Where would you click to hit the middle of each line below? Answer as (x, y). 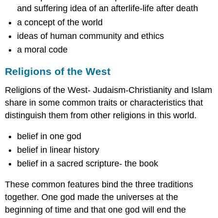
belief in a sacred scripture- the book (88, 164)
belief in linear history (58, 150)
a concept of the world (60, 22)
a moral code (43, 50)
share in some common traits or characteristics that (104, 102)
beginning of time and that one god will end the (96, 209)
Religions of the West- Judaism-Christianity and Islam (109, 90)
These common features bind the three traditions (99, 184)
